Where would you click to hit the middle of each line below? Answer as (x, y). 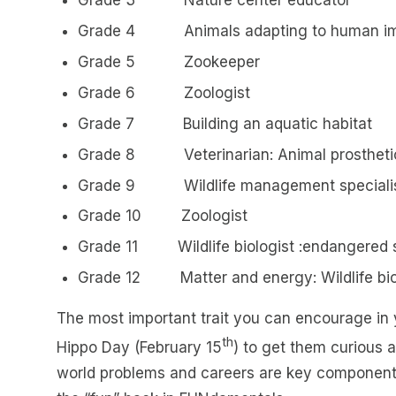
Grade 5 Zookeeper (168, 61)
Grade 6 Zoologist (164, 92)
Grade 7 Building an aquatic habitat (225, 123)
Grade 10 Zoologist (162, 216)
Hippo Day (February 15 (139, 347)
